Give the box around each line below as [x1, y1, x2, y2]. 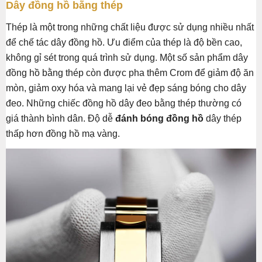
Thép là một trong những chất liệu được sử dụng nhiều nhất [6, 22, 254, 33]
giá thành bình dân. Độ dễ [6, 113, 115, 124]
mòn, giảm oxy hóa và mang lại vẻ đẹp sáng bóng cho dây [6, 83, 246, 94]
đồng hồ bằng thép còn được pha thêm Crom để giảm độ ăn [6, 68, 254, 78]
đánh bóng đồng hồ [115, 113, 204, 124]
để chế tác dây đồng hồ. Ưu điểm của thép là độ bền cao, [6, 37, 242, 48]
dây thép [204, 113, 242, 124]
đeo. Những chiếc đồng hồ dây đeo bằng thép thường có [6, 98, 242, 109]
